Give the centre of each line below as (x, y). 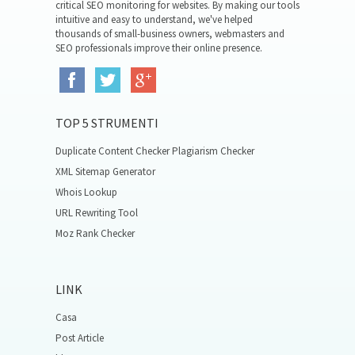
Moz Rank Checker (95, 233)
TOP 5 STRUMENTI (107, 123)
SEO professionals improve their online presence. (159, 48)
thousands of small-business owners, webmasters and (170, 34)
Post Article (80, 338)
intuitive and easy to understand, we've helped (154, 19)
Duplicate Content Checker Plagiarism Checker (155, 151)
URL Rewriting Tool (97, 213)
